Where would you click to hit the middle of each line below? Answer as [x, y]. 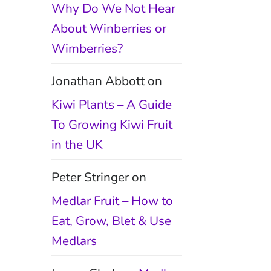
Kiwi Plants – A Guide [111, 104]
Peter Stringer [90, 177]
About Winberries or [109, 28]
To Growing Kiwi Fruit [112, 124]
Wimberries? [87, 48]
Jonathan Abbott [98, 81]
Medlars [74, 240]
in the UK [77, 144]
